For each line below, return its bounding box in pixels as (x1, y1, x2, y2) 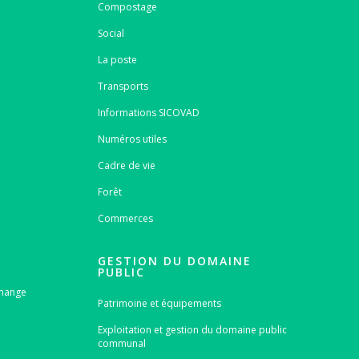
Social (97, 26, 124, 40)
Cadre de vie (97, 159, 155, 172)
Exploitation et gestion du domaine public (97, 322, 287, 337)
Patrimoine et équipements (97, 296, 221, 310)
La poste (97, 53, 137, 67)
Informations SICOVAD (97, 106, 200, 119)
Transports (97, 79, 148, 93)
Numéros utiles (97, 132, 167, 146)
